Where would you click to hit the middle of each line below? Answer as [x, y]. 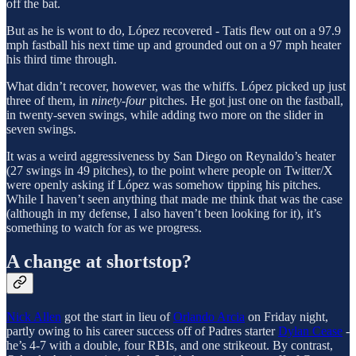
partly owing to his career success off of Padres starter [142, 331]
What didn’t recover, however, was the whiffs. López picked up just [176, 87]
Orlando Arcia [209, 316]
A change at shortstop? [99, 262]
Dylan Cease [310, 331]
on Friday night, [286, 316]
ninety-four [120, 101]
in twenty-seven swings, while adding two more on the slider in [165, 115]
